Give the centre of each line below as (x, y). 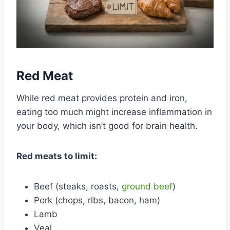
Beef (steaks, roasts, (78, 186)
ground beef (147, 186)
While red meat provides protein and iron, (102, 98)
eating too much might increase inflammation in (114, 112)
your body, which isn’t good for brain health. (107, 126)
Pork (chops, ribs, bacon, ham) (97, 200)
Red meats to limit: (57, 156)
